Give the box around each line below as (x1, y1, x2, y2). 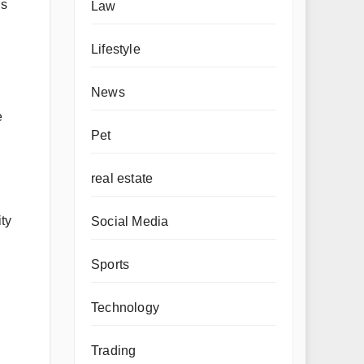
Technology (91, 301, 159, 314)
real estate (91, 171, 154, 185)
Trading (91, 344, 136, 357)
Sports (91, 258, 130, 271)
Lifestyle (91, 42, 141, 56)
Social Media (91, 214, 169, 228)
